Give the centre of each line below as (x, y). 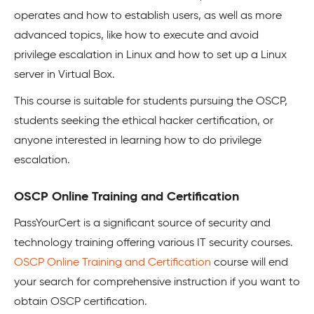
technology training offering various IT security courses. (153, 243)
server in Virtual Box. (64, 75)
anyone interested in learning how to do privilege (138, 141)
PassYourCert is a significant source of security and (142, 223)
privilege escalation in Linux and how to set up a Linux (150, 55)
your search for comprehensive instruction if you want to (157, 282)
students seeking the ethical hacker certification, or (144, 121)
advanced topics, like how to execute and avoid (136, 35)
